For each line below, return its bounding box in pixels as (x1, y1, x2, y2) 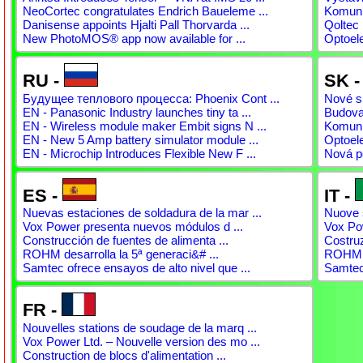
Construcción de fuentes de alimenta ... (23, 233, 228, 248)
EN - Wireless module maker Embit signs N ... (23, 118, 267, 133)
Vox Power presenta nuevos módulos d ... (23, 220, 243, 234)
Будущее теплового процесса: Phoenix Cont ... (23, 91, 280, 105)
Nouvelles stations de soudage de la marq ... (23, 321, 257, 335)
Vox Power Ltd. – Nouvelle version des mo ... (23, 335, 260, 349)
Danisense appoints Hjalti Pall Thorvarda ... (23, 18, 250, 32)
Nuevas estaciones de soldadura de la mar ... (23, 206, 262, 220)
